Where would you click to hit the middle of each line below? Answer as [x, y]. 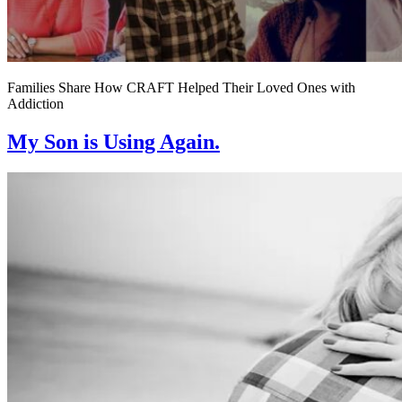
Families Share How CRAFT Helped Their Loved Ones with [181, 87]
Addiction [35, 103]
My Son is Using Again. [114, 141]
